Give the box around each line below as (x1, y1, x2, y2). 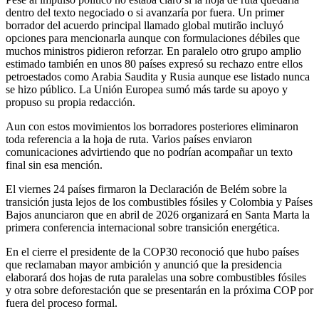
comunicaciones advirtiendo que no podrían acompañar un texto (6, 145, 293, 158)
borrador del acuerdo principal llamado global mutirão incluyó (6, 19, 283, 31)
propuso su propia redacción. (6, 95, 135, 108)
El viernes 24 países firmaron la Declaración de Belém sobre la (6, 182, 287, 195)
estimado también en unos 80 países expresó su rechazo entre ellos (6, 57, 303, 70)
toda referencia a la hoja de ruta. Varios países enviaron (6, 132, 252, 145)
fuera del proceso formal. (6, 296, 117, 309)
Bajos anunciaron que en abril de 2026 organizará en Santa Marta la (6, 208, 310, 221)
